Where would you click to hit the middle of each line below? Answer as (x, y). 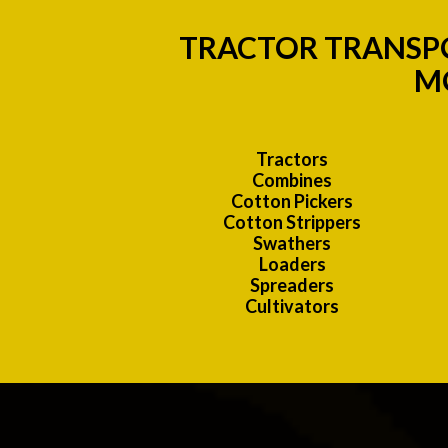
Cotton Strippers (292, 222)
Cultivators (292, 306)
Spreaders (292, 285)
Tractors (292, 159)
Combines (292, 180)
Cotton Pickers (292, 201)
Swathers (292, 243)
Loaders (292, 264)
